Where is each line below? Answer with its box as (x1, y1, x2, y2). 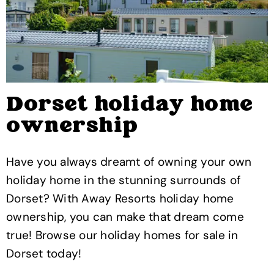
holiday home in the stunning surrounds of (6, 172, 241, 188)
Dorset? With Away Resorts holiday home (6, 191, 234, 207)
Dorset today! (6, 246, 82, 262)
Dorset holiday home (6, 91, 253, 120)
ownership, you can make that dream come (6, 209, 244, 225)
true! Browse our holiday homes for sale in (6, 228, 239, 243)
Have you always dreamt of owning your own (6, 154, 252, 170)
